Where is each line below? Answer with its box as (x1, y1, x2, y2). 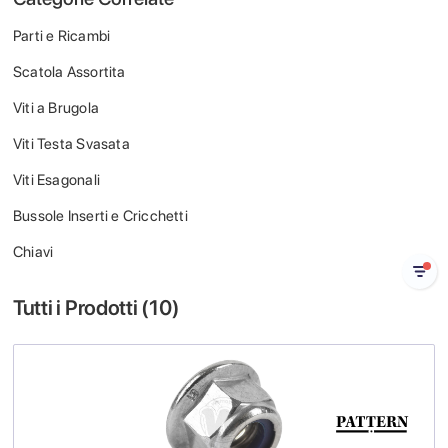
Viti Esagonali (13, 171, 100, 189)
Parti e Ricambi (13, 27, 111, 45)
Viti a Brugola (13, 99, 99, 117)
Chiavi (13, 243, 54, 261)
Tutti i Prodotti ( (13, 295, 150, 320)
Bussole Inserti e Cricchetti (13, 207, 188, 225)
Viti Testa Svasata (13, 135, 130, 153)
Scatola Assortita (13, 63, 126, 81)
